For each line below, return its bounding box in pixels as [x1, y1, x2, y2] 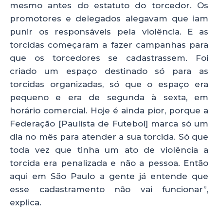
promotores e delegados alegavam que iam [10, 13, 208, 23]
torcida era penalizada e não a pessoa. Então [10, 158, 208, 168]
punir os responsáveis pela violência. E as [10, 26, 208, 36]
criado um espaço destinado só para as [10, 66, 208, 76]
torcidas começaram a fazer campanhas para [10, 39, 208, 50]
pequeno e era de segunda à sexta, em [10, 92, 208, 102]
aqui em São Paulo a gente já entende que [10, 171, 208, 181]
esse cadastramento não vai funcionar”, [10, 184, 208, 194]
